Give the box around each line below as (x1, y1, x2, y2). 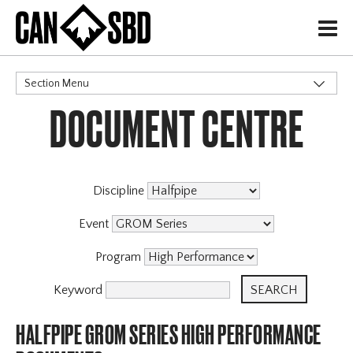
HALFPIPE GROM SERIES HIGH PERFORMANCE (16, 319, 321, 351)
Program (95, 250, 144, 265)
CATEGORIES (16, 106, 87, 131)
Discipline (93, 184, 147, 199)
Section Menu (24, 77, 90, 91)
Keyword (54, 283, 106, 298)
